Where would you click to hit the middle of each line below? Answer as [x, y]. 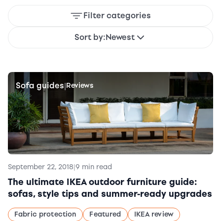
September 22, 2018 [41, 167]
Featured [105, 215]
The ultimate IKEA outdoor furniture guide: [102, 182]
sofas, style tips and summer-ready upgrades [110, 194]
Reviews [80, 86]
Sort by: [90, 37]
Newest [120, 37]
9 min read [94, 167]
